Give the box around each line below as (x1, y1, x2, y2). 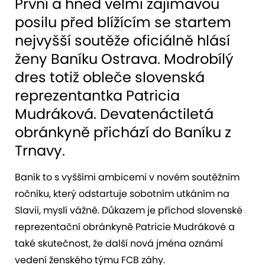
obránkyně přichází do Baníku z (15, 122, 231, 142)
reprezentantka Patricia (15, 85, 180, 105)
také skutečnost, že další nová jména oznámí (15, 236, 223, 250)
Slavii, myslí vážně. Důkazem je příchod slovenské (15, 203, 243, 217)
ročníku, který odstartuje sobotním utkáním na (15, 186, 230, 201)
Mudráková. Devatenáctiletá (15, 104, 214, 124)
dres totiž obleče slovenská (15, 67, 205, 87)
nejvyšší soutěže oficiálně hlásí (15, 30, 230, 50)
